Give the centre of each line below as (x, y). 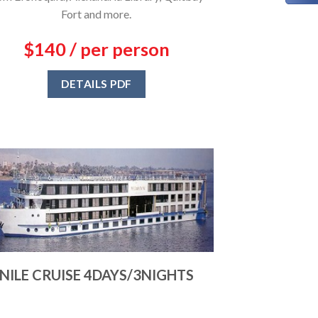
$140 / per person (96, 49)
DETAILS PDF (97, 84)
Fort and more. (97, 14)
